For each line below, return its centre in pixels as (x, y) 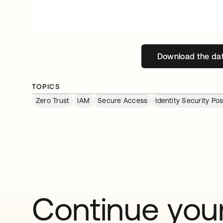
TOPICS (46, 86)
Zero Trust (53, 100)
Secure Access (123, 100)
